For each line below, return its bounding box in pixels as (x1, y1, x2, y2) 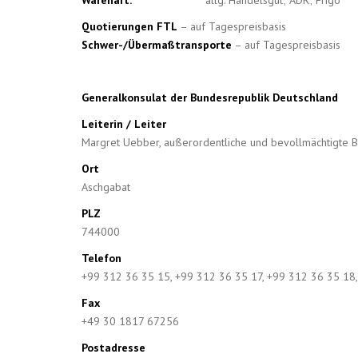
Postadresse (82, 340, 145, 355)
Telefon (82, 251, 121, 265)
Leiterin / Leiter (82, 117, 166, 131)
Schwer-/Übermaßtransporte (82, 38, 232, 52)
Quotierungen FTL (82, 19, 177, 34)
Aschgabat (82, 180, 130, 194)
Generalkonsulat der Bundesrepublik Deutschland (82, 90, 338, 105)
